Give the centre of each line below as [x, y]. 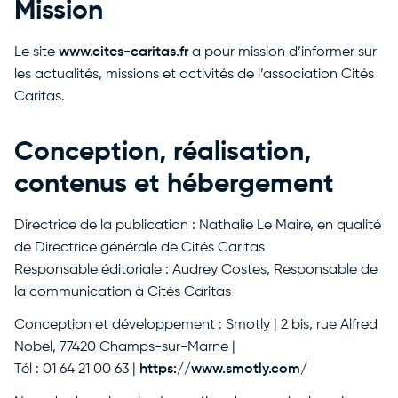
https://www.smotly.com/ [223, 370]
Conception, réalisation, [163, 153]
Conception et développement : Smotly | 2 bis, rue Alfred [196, 325]
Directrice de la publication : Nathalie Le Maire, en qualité [198, 226]
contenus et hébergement [174, 185]
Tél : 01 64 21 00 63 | [77, 370]
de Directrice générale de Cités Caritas [139, 248]
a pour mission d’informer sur [283, 52]
